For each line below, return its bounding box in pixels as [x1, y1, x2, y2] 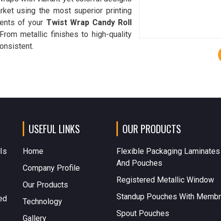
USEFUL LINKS [29, 121, 80, 136]
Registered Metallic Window [116, 175, 214, 184]
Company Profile [23, 163, 80, 173]
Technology [23, 196, 62, 206]
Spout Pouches [116, 208, 169, 218]
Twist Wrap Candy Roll [46, 17, 132, 27]
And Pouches [116, 158, 162, 168]
